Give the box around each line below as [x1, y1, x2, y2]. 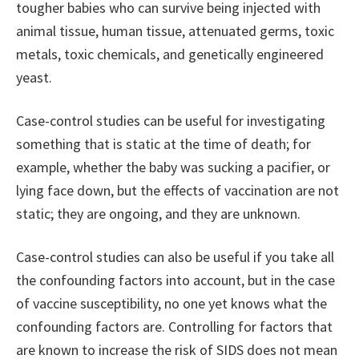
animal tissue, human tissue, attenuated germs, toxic [16, 22, 334, 41]
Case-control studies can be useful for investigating [16, 111, 325, 131]
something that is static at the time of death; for [16, 135, 311, 154]
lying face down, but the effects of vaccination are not [16, 181, 339, 200]
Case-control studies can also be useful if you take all [16, 248, 334, 267]
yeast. [16, 68, 52, 87]
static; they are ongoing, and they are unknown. [16, 204, 301, 224]
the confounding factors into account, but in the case [16, 271, 335, 290]
